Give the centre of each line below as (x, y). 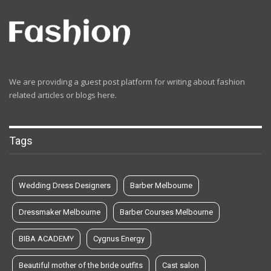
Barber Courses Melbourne (166, 212)
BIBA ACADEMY (46, 239)
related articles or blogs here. (63, 95)
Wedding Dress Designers (65, 186)
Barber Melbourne (161, 186)
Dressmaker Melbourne (60, 212)
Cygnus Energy (119, 239)
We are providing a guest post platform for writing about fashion (127, 81)
